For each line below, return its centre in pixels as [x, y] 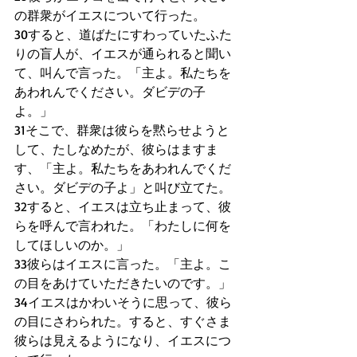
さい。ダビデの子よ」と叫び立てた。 [123, 187]
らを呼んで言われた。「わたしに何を [123, 226]
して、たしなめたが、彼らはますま [116, 149]
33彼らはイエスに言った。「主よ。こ [123, 264]
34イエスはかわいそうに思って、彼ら [123, 302]
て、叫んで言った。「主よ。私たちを [123, 73]
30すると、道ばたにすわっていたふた [123, 34]
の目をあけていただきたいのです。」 [123, 283]
